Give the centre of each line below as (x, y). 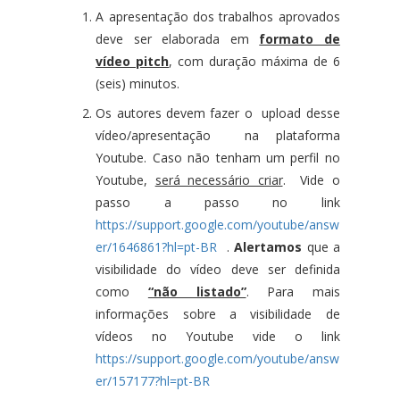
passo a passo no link (218, 202)
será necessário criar (219, 179)
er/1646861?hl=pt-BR (157, 246)
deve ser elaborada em (178, 38)
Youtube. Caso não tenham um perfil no (218, 157)
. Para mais (293, 291)
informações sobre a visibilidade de (218, 313)
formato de (300, 38)
